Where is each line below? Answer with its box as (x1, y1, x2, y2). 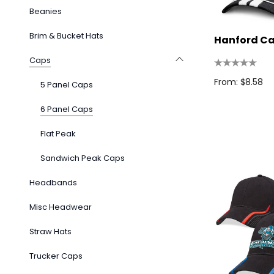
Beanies (29, 6, 62, 17)
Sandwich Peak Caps (40, 152, 125, 164)
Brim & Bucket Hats (29, 30, 103, 42)
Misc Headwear (29, 201, 92, 213)
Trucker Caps (29, 250, 83, 262)
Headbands (29, 177, 77, 188)
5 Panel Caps (40, 79, 93, 91)
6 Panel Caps (40, 103, 93, 115)
